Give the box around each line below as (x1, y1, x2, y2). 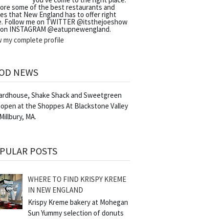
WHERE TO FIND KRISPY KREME (28, 174, 127, 184)
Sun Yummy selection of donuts (28, 208, 124, 218)
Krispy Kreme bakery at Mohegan (28, 197, 129, 207)
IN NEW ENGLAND (28, 185, 84, 195)
